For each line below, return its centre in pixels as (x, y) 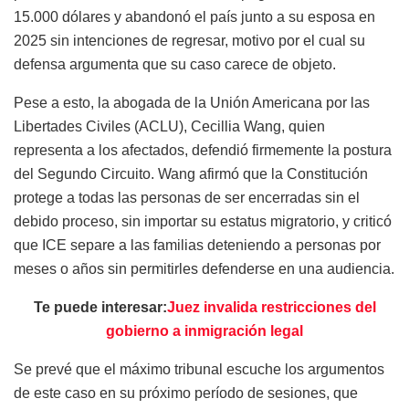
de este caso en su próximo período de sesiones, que (186, 393)
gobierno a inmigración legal (204, 330)
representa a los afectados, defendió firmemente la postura (203, 150)
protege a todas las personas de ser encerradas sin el (187, 197)
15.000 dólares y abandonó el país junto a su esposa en (194, 16)
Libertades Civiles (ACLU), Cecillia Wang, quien (169, 126)
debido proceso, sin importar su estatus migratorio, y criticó (203, 221)
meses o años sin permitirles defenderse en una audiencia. (204, 268)
